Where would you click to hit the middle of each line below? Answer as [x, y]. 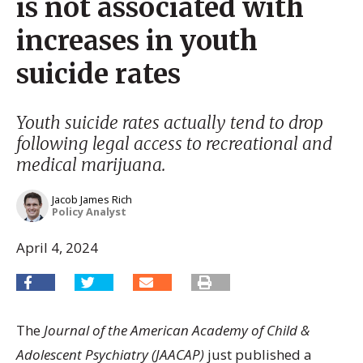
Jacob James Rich [92, 199]
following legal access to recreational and [174, 144]
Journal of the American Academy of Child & [177, 330]
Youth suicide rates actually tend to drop [170, 123]
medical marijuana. [91, 165]
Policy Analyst [89, 211]
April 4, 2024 [57, 248]
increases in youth [137, 41]
